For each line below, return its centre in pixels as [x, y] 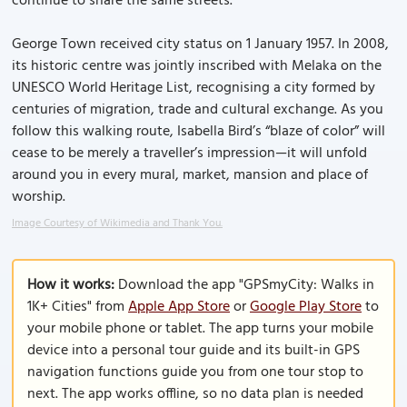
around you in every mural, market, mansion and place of [190, 175]
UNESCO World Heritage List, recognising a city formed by [194, 88]
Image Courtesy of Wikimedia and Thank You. [117, 223]
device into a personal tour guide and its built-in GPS [194, 351]
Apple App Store [179, 307]
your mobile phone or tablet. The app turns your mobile [200, 329]
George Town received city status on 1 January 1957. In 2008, [200, 45]
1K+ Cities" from [78, 307]
